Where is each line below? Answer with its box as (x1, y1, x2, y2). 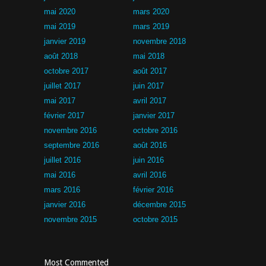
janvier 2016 (44, 200, 85, 209)
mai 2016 (44, 170, 75, 179)
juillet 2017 (44, 81, 81, 90)
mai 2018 (133, 52, 164, 61)
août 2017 (133, 66, 167, 75)
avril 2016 (133, 170, 166, 179)
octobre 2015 (133, 215, 178, 224)
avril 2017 (133, 96, 166, 105)
